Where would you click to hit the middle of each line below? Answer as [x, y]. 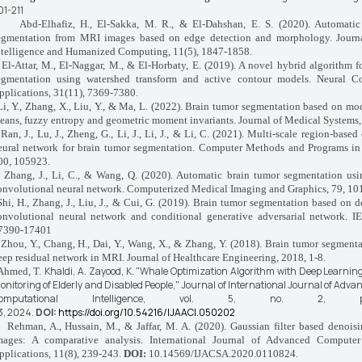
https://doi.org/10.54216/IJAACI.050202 [146, 312]
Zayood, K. [112, 271]
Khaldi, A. [67, 271]
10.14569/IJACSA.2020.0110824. [222, 354]
